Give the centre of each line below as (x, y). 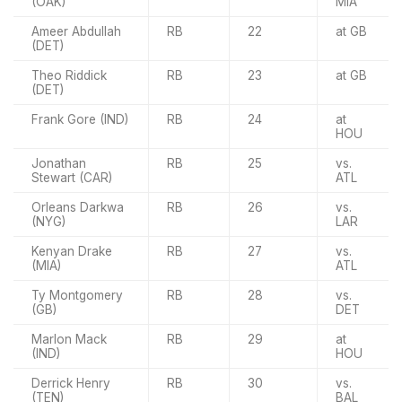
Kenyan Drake (72, 251)
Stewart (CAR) (72, 177)
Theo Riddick (69, 75)
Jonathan (59, 163)
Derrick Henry (71, 383)
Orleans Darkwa (78, 207)
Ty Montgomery (77, 295)
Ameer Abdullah (76, 31)
